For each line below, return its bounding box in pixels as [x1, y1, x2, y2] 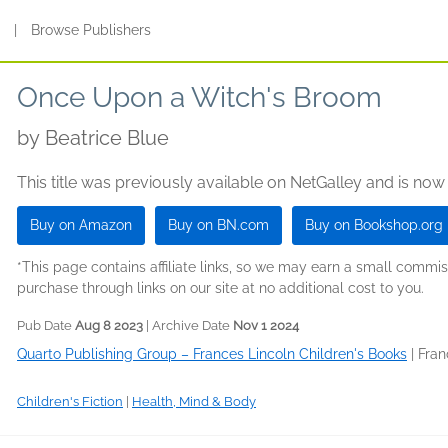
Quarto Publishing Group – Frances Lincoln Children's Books [17, 346, 407, 362]
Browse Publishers [31, 22, 152, 38]
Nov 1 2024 [233, 318, 299, 333]
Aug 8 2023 [75, 318, 143, 333]
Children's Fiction [17, 394, 123, 409]
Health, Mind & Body [132, 394, 256, 409]
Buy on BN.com [168, 217, 269, 233]
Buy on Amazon [30, 217, 132, 233]
